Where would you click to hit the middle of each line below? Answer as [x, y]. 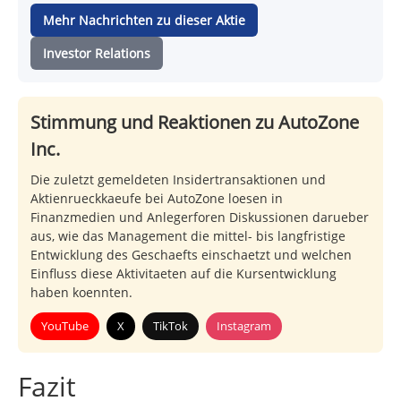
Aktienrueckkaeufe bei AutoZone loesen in [157, 199]
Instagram [244, 326]
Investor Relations [97, 54]
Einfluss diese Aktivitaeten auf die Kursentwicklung [183, 274]
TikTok [171, 326]
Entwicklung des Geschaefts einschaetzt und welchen [191, 255]
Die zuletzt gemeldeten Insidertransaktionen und [178, 180]
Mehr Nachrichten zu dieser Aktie [144, 21]
